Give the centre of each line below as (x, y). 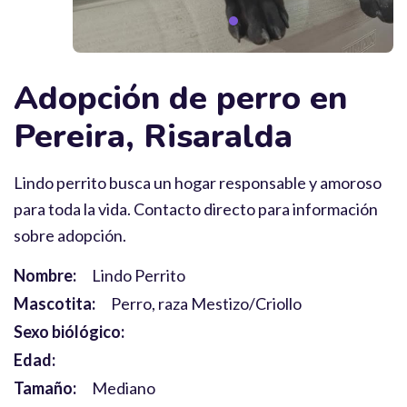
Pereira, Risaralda (153, 137)
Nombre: (45, 275)
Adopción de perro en (180, 99)
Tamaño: (45, 388)
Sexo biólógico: (69, 332)
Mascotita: (55, 303)
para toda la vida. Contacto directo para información (196, 209)
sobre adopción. (70, 235)
